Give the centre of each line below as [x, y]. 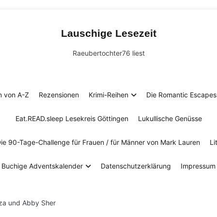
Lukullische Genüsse [170, 118]
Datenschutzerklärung [136, 166]
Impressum [198, 166]
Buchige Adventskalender [42, 166]
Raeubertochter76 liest [108, 53]
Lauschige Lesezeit [108, 33]
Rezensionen [59, 95]
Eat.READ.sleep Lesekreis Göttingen [72, 118]
